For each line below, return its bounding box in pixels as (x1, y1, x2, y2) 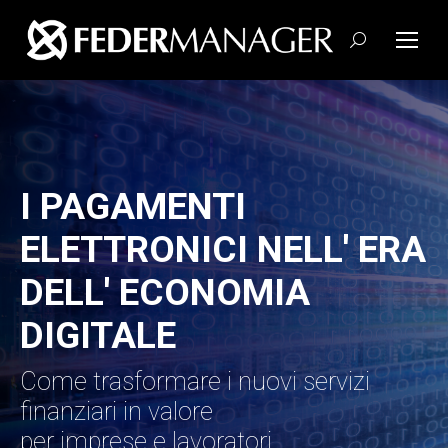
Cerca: (350, 36, 390, 52)
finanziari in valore (20, 397, 213, 426)
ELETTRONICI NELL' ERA (20, 228, 426, 271)
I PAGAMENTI (20, 185, 246, 228)
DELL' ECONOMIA (20, 271, 310, 314)
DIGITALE (20, 314, 176, 357)
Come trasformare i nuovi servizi (20, 367, 370, 396)
